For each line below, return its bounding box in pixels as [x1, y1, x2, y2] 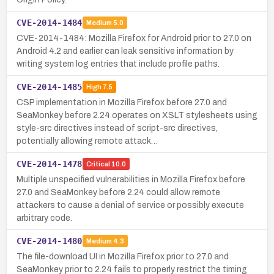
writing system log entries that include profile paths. [17, 59, 220, 68]
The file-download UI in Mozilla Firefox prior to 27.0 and [17, 251, 229, 261]
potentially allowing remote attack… [17, 136, 158, 146]
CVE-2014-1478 [17, 158, 83, 169]
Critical [86, 160, 110, 168]
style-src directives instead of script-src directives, [17, 123, 218, 133]
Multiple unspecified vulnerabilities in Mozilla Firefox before [17, 174, 245, 184]
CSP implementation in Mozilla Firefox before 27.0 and [17, 97, 227, 107]
